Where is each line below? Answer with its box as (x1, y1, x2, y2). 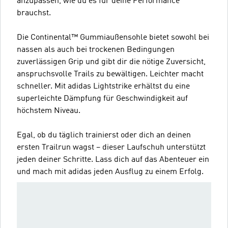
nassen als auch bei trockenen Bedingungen (17, 45, 175, 54)
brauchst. (17, 9, 51, 17)
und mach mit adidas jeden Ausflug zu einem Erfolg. (17, 167, 204, 176)
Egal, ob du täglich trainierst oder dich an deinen (17, 131, 191, 139)
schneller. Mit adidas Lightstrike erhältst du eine (17, 82, 190, 91)
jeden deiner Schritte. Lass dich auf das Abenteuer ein (17, 155, 209, 164)
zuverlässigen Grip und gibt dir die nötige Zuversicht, (17, 58, 206, 66)
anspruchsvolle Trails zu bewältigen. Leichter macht (17, 70, 204, 78)
